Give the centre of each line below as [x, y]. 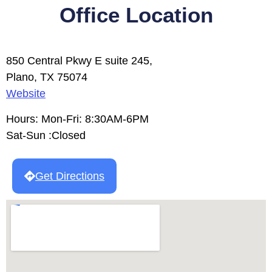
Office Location [136, 15]
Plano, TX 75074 [47, 77]
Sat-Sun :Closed [46, 135]
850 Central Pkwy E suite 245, [79, 61]
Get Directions [70, 176]
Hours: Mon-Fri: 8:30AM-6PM [77, 119]
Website [26, 94]
